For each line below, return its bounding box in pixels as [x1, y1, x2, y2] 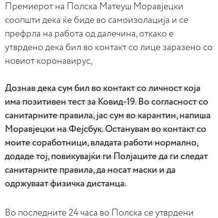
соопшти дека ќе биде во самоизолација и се [5, 16, 188, 25]
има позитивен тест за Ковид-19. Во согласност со [5, 97, 208, 107]
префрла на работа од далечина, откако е [5, 29, 174, 38]
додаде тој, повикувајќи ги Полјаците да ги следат [5, 152, 208, 161]
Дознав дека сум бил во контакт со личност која [5, 84, 200, 93]
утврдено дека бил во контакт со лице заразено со [5, 43, 213, 52]
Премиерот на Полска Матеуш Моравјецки [5, 2, 183, 11]
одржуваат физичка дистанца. [5, 179, 127, 188]
